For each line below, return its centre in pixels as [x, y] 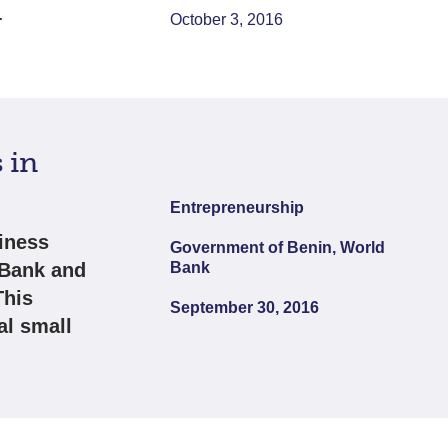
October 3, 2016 [227, 19]
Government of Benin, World [278, 247]
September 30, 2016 [245, 307]
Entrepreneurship [237, 207]
